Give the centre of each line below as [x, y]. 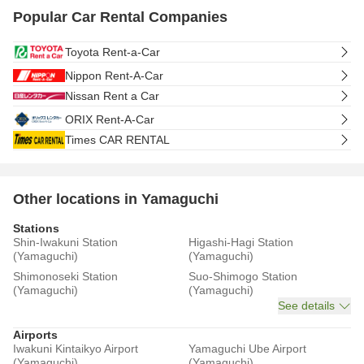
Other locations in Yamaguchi [116, 199]
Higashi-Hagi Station [241, 242]
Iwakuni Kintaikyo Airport [76, 349]
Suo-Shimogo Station [243, 276]
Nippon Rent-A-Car [114, 75]
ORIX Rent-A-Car [110, 119]
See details [306, 305]
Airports [35, 335]
